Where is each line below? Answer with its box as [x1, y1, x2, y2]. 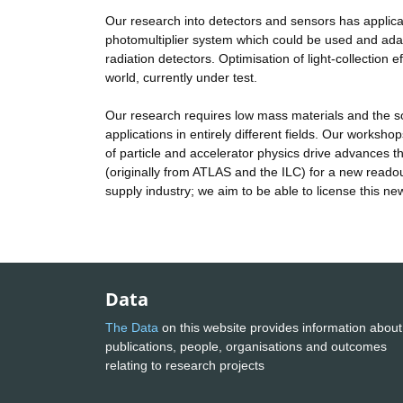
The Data [105, 319, 158, 335]
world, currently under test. [105, 70, 257, 85]
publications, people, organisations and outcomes [105, 338, 387, 354]
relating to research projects [105, 357, 268, 372]
